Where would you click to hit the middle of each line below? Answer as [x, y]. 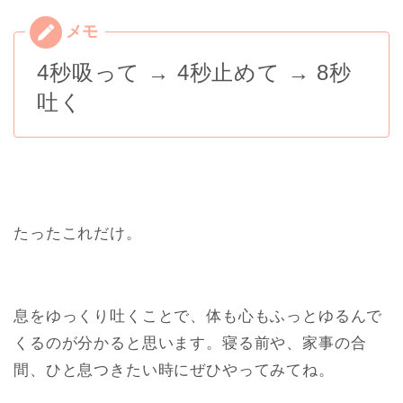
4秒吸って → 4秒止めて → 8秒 [195, 72]
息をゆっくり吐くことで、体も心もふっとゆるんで [198, 316]
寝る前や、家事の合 [294, 343]
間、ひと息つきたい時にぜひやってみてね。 [174, 370]
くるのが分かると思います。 [118, 343]
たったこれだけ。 [78, 233]
